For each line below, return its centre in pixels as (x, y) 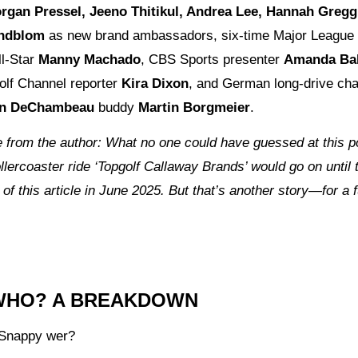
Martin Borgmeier (194, 108)
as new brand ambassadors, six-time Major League (199, 36)
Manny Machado (89, 60)
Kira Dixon (155, 84)
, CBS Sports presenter (212, 60)
